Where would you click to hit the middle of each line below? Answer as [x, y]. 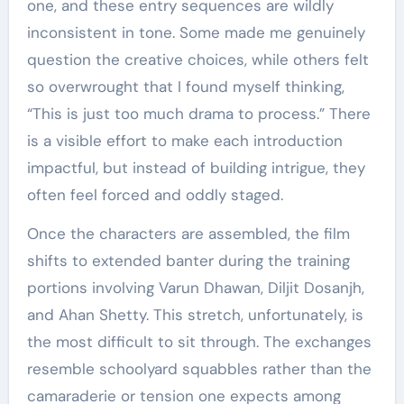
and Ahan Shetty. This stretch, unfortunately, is [195, 315]
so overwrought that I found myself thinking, [185, 87]
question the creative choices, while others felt [197, 60]
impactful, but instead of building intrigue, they [196, 168]
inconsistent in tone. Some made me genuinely [196, 33]
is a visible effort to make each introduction [184, 141]
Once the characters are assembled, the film [188, 234]
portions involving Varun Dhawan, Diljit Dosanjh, [195, 288]
